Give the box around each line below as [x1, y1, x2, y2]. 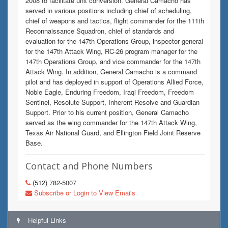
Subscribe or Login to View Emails [32, 188, 135, 197]
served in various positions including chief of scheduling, [25, 6, 192, 15]
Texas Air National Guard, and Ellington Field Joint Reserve [25, 128, 201, 137]
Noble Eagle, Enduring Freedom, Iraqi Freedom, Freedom [25, 87, 194, 97]
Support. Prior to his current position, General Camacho [25, 107, 189, 117]
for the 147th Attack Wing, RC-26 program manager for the [25, 46, 197, 56]
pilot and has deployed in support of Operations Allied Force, [25, 77, 204, 87]
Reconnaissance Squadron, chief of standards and [25, 26, 174, 36]
